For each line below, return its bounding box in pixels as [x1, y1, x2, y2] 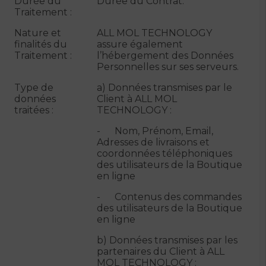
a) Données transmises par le [97, 82, 232, 93]
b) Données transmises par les [97, 235, 237, 246]
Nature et [14, 27, 61, 39]
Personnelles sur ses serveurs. [97, 61, 239, 72]
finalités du [14, 39, 67, 50]
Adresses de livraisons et [97, 137, 210, 148]
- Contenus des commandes [97, 191, 242, 202]
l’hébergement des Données [97, 50, 233, 61]
